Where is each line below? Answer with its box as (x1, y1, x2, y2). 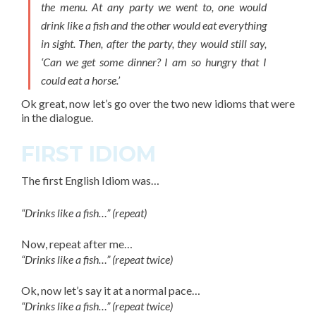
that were (248, 97, 296, 110)
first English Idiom (42, 174, 130, 187)
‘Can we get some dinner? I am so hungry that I (41, 55, 267, 68)
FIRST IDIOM (21, 141, 156, 167)
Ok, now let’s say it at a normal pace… (21, 283, 200, 297)
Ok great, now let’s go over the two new (21, 97, 212, 110)
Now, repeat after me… (21, 236, 133, 250)
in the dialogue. (21, 111, 93, 124)
